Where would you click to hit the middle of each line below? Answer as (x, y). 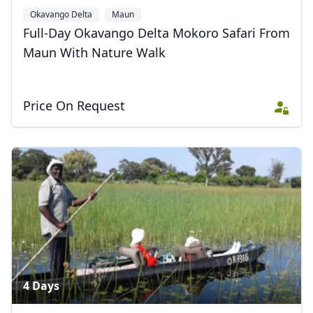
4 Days (41, 286)
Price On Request (74, 105)
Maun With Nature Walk (94, 52)
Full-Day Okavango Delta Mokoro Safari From (156, 33)
